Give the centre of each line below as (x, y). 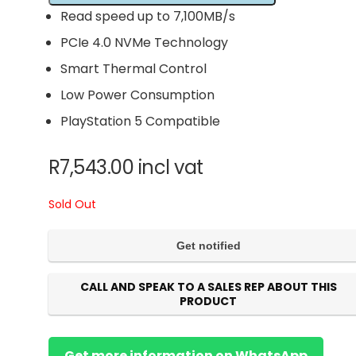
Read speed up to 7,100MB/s (147, 16)
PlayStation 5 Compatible (140, 121)
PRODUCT (209, 301)
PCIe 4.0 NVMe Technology (144, 43)
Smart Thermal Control (133, 69)
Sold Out (72, 204)
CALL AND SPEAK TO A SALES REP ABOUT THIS (208, 287)
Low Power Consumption (137, 95)
